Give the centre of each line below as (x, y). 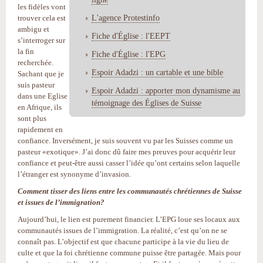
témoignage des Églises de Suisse (146, 102)
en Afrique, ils (40, 107)
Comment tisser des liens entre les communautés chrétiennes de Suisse (130, 191)
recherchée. (36, 62)
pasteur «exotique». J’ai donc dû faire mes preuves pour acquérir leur (127, 151)
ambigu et (33, 29)
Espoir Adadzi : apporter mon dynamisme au (166, 90)
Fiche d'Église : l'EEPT (131, 36)
